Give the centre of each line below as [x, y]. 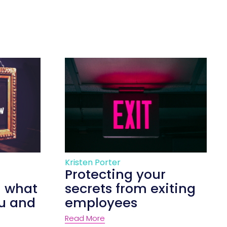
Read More [85, 219]
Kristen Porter [92, 163]
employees [101, 203]
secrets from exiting [130, 189]
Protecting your [115, 175]
